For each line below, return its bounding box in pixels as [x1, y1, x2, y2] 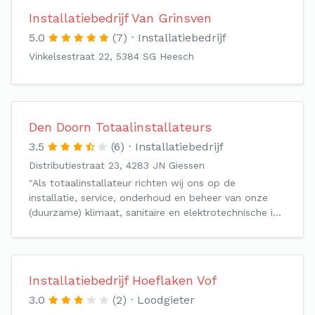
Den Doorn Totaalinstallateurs [29, 120, 212, 134]
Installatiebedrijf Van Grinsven [29, 11, 212, 25]
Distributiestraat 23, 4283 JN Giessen [29, 160, 205, 171]
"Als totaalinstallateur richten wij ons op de [29, 177, 236, 188]
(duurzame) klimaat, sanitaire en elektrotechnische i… [29, 207, 281, 218]
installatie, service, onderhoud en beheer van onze [29, 192, 268, 203]
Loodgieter [137, 293, 195, 307]
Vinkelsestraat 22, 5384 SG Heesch [29, 51, 194, 62]
